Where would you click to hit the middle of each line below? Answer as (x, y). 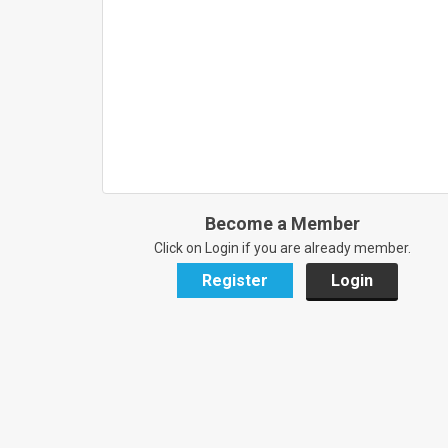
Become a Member (282, 223)
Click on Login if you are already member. (282, 248)
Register (234, 280)
